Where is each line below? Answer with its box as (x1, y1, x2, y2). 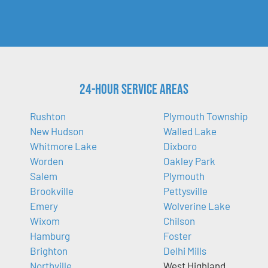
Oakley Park (163, 155, 215, 167)
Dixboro (163, 140, 197, 153)
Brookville (30, 185, 74, 197)
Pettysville (163, 185, 208, 197)
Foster (163, 230, 191, 242)
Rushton (30, 110, 66, 123)
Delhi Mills (163, 245, 206, 257)
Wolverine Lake (163, 200, 230, 212)
